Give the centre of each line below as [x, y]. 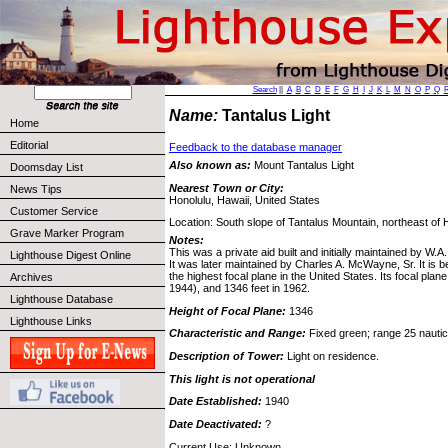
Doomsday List [46, 167]
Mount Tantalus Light [302, 165]
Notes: [186, 240]
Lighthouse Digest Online [70, 255]
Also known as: [210, 165]
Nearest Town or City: [226, 187]
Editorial [29, 145]
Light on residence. [331, 355]
